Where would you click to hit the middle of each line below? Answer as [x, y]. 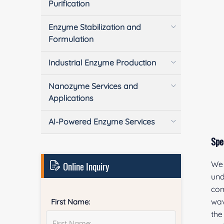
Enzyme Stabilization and [95, 27]
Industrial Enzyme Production [102, 62]
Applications [71, 98]
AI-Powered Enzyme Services [102, 121]
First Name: [71, 202]
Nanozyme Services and [93, 86]
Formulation [71, 39]
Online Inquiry [85, 166]
